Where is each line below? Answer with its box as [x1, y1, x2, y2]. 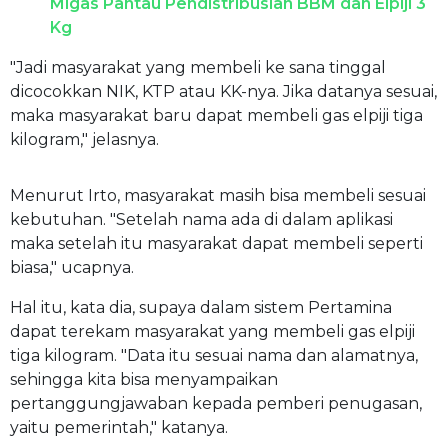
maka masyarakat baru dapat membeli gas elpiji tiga [10, 105, 423, 125]
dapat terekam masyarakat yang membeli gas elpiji [10, 321, 415, 341]
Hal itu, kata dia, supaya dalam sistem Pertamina [10, 297, 392, 317]
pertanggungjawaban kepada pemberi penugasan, [10, 393, 422, 413]
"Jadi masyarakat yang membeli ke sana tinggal [10, 57, 386, 77]
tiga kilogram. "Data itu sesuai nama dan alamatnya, [10, 345, 418, 365]
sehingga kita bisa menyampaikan [10, 369, 278, 389]
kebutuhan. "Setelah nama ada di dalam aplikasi [10, 209, 393, 229]
